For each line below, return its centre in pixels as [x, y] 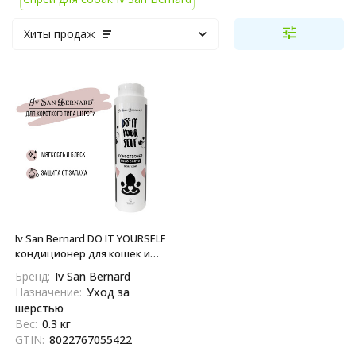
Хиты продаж [60, 34]
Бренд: [33, 277]
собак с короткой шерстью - [87, 269]
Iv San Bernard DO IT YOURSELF [90, 239]
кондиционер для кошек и [83, 254]
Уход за [108, 292]
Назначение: [48, 292]
